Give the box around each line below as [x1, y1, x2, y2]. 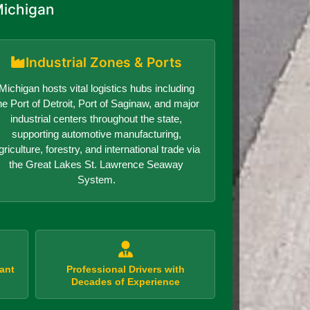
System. [77, 173, 116, 185]
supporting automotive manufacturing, [11, 127, 181, 140]
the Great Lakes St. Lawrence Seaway [9, 158, 184, 170]
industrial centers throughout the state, [10, 112, 183, 125]
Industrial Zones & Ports [26, 53, 183, 71]
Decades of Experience [71, 275, 180, 287]
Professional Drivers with [66, 263, 185, 275]
